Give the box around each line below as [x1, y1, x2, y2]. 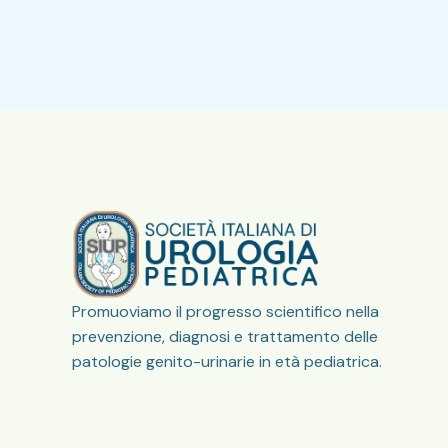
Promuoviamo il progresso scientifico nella [72, 301, 379, 323]
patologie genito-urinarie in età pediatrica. [72, 351, 382, 373]
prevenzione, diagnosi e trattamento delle [72, 326, 378, 348]
